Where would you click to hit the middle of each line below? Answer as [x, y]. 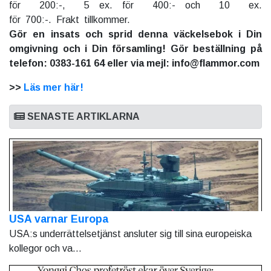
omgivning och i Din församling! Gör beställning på [135, 48]
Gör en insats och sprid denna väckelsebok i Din [135, 34]
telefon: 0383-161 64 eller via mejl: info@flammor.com [134, 63]
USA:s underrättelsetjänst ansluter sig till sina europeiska [130, 233]
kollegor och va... [45, 248]
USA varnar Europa [59, 219]
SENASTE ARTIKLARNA [82, 116]
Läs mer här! [54, 87]
